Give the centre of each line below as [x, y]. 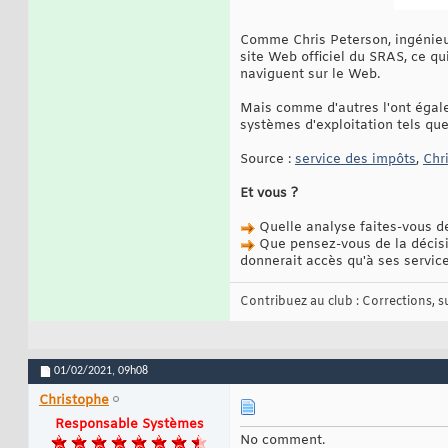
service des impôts [355, 160]
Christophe [74, 401]
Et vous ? [269, 194]
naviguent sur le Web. [310, 75]
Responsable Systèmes [129, 425]
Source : [267, 160]
